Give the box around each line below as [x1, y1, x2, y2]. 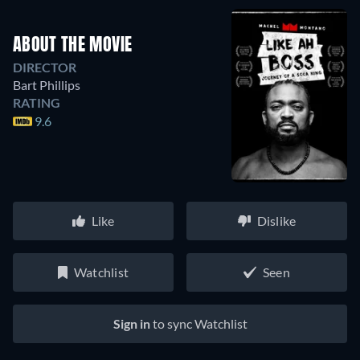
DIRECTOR [13, 59, 76, 76]
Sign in [112, 316, 150, 332]
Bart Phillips [13, 77, 80, 93]
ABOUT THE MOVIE [13, 37, 133, 55]
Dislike [256, 213, 297, 229]
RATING [13, 95, 60, 111]
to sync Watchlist [149, 316, 247, 332]
